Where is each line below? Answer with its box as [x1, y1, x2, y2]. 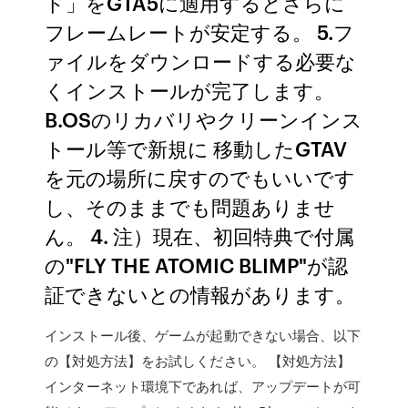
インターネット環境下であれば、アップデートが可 [45, 376, 362, 396]
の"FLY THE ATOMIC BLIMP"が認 [45, 250, 349, 279]
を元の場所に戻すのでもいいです [45, 163, 356, 191]
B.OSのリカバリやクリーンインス [45, 105, 363, 133]
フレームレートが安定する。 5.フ [45, 17, 355, 46]
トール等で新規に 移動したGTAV [45, 134, 348, 162]
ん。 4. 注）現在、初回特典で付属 [45, 221, 355, 250]
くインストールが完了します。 [45, 76, 335, 104]
